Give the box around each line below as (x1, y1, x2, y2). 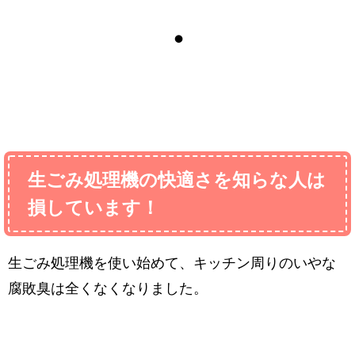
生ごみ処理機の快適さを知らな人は (28, 170, 326, 189)
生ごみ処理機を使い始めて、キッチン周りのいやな (8, 256, 336, 271)
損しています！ (28, 198, 160, 217)
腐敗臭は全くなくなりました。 (8, 281, 208, 296)
